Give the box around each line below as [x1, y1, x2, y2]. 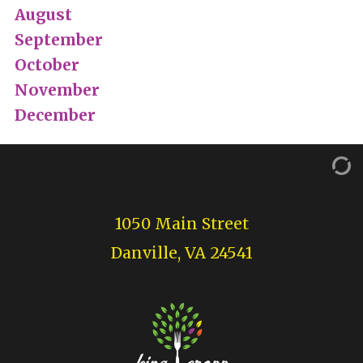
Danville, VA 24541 [110, 242, 253, 263]
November [14, 79, 100, 100]
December [14, 105, 96, 125]
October [14, 54, 79, 75]
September [14, 29, 103, 49]
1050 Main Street [114, 213, 249, 233]
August [14, 4, 72, 24]
